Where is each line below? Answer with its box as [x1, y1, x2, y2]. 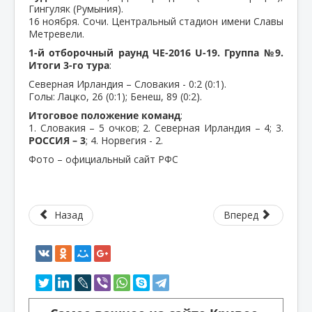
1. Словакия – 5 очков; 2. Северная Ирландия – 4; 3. [29, 120, 283, 134]
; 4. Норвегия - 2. [86, 133, 163, 147]
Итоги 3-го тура [29, 58, 109, 72]
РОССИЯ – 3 [29, 133, 86, 147]
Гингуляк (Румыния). [29, 1, 123, 15]
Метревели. [29, 26, 84, 40]
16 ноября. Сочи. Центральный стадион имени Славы [29, 14, 283, 28]
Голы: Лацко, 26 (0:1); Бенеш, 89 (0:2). [29, 89, 202, 103]
